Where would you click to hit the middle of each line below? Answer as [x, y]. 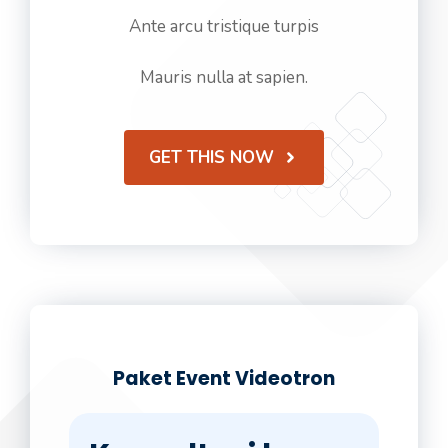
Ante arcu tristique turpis [224, 26]
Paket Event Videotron [224, 378]
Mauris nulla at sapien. [224, 77]
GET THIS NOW [211, 157]
